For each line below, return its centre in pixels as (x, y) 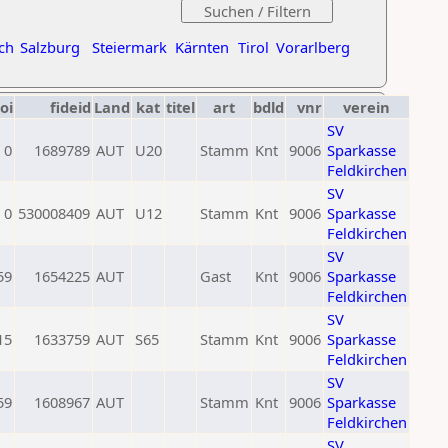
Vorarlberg (313, 47)
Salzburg (50, 47)
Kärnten (202, 47)
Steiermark (129, 47)
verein (366, 107)
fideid (70, 107)
